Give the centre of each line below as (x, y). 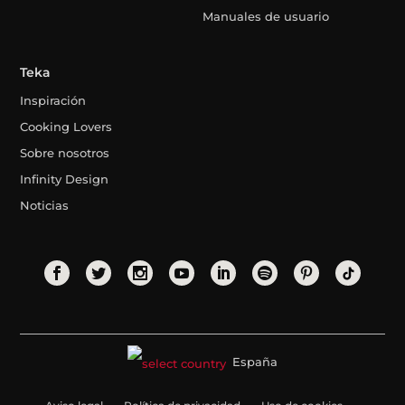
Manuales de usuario (265, 17)
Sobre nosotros (65, 153)
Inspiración (53, 101)
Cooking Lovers (66, 127)
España (255, 362)
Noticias (45, 206)
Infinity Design (65, 179)
